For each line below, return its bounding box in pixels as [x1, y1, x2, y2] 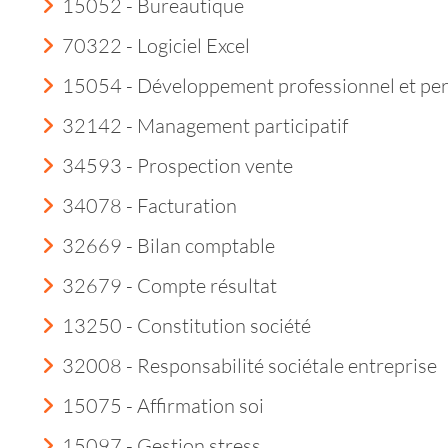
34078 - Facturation [62, 193, 237, 218]
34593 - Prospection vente [62, 153, 293, 178]
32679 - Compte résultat [62, 273, 277, 298]
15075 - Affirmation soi [62, 393, 264, 418]
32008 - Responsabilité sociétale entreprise [62, 353, 437, 378]
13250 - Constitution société [62, 313, 311, 338]
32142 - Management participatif [62, 113, 348, 138]
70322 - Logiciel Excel [62, 33, 250, 58]
